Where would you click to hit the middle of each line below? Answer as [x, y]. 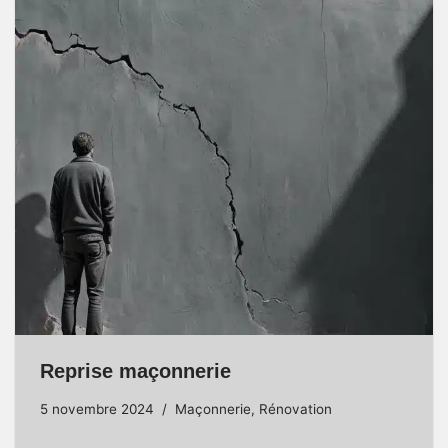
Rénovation [295, 409]
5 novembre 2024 [97, 409]
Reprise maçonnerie [135, 371]
